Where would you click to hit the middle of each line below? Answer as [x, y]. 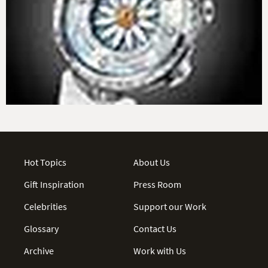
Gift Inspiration [54, 184]
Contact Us [155, 228]
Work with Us [160, 250]
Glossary [41, 228]
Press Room [158, 184]
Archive [39, 250]
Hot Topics [45, 162]
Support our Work [170, 206]
